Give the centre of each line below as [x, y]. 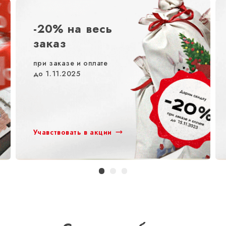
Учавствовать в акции [72, 132]
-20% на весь [73, 29]
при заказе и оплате [70, 63]
